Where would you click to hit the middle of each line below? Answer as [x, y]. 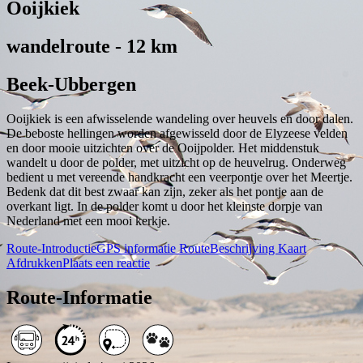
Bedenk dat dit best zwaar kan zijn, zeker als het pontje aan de [165, 191]
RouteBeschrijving [228, 248]
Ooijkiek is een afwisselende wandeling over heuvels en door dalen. [180, 118]
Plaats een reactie [106, 263]
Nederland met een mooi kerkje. [88, 220]
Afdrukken [34, 263]
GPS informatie [138, 248]
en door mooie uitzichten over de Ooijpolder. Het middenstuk [163, 147]
